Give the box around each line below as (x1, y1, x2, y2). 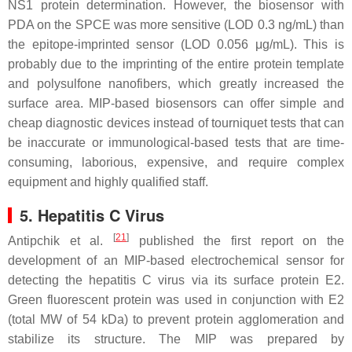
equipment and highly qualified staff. (8, 174, 208, 189)
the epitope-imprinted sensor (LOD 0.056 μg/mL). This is (8, 37, 344, 51)
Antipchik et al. (8, 233, 113, 247)
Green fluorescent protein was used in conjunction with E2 (8, 292, 344, 306)
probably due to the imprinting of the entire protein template (8, 57, 344, 71)
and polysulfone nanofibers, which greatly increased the (8, 76, 344, 90)
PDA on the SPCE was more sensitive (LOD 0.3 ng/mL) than (8, 17, 344, 31)
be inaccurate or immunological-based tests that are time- (8, 135, 344, 149)
